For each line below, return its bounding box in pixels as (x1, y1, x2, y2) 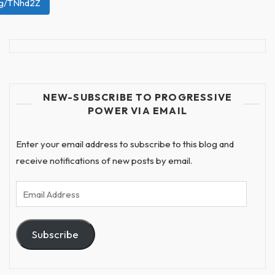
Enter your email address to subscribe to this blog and (16, 138, 234, 150)
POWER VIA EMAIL (88, 104, 187, 117)
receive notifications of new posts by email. (16, 155, 192, 166)
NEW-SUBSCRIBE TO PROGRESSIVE (42, 91, 233, 103)
